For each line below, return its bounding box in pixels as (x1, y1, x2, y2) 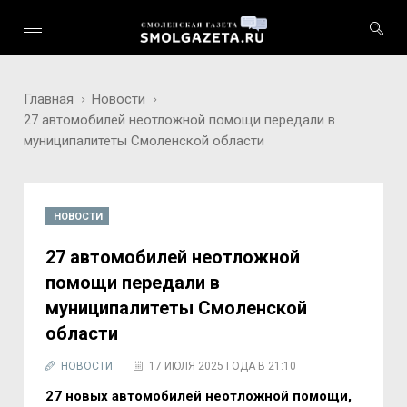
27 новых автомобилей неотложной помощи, (45, 388, 352, 404)
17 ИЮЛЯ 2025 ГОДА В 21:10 (149, 360, 297, 372)
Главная (24, 91, 74, 107)
